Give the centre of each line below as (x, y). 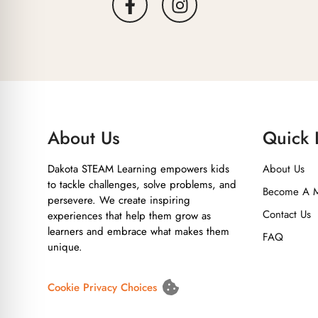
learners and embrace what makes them (139, 231)
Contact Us (286, 214)
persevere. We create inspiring (119, 200)
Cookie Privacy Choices (103, 287)
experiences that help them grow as (130, 215)
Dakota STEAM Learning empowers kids (139, 169)
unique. (65, 247)
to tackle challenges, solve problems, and (142, 184)
